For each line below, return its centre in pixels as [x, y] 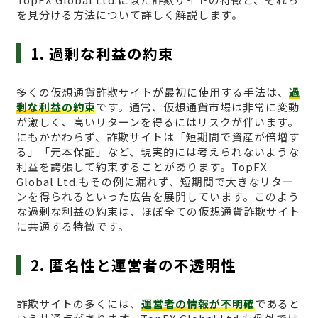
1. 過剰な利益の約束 [103, 53]
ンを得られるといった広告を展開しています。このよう [158, 196]
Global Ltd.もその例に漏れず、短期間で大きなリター [155, 181]
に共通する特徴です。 [72, 226]
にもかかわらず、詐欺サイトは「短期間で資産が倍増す [158, 136]
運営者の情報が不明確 [198, 303]
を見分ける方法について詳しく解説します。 [129, 14]
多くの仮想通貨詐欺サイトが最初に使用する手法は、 [152, 92]
